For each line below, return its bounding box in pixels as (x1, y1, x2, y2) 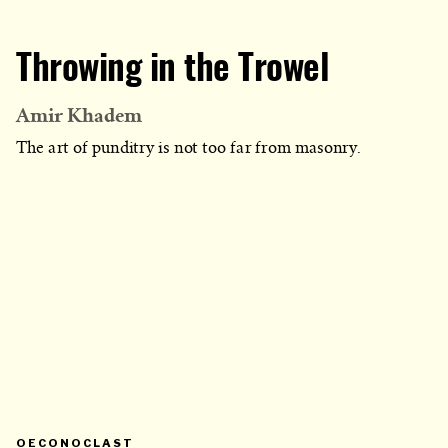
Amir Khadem (16, 98, 142, 131)
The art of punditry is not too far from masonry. (16, 138, 362, 157)
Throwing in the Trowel (16, 52, 329, 89)
